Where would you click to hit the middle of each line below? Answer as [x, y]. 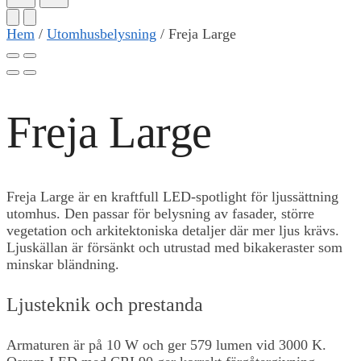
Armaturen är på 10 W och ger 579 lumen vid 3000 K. [166, 344]
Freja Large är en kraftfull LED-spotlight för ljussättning [172, 196]
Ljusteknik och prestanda [105, 304]
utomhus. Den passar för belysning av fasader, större [160, 213]
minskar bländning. [63, 264]
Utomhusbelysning [102, 33]
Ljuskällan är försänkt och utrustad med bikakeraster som [174, 247]
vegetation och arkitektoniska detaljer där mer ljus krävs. [173, 230]
